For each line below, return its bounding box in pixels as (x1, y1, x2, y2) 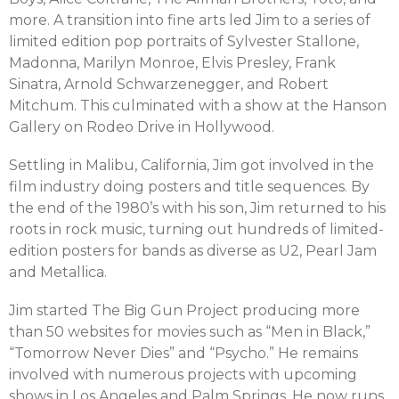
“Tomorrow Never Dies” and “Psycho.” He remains (9, 345, 358, 362)
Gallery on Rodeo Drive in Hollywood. (9, 118, 274, 135)
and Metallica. (9, 264, 107, 281)
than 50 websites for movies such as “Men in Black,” (9, 323, 370, 340)
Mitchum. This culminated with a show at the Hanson (9, 97, 387, 114)
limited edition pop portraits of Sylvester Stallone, (9, 33, 359, 50)
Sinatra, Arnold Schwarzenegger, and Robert (9, 76, 329, 93)
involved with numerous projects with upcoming (9, 366, 357, 383)
